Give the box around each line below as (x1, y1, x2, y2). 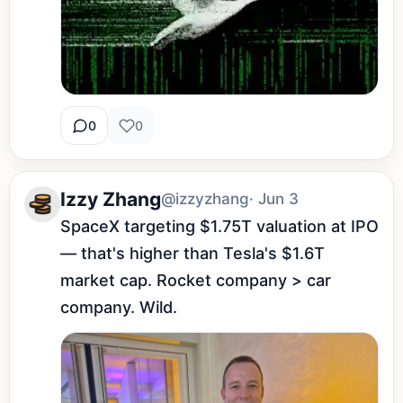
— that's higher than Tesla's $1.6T (60, 244, 325, 264)
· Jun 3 (249, 190, 299, 209)
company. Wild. (60, 298, 177, 318)
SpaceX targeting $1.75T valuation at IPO (60, 217, 379, 237)
